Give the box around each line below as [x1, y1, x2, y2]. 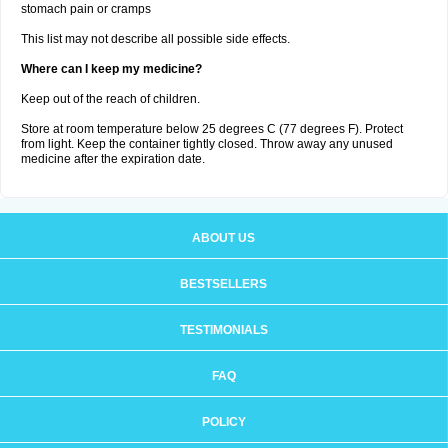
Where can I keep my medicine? [21, 62, 202, 76]
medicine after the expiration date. [21, 152, 205, 166]
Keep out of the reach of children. [21, 92, 200, 106]
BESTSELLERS [180, 277, 267, 291]
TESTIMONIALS [179, 323, 268, 337]
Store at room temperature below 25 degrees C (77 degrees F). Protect [21, 122, 403, 136]
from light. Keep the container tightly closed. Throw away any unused [21, 137, 393, 151]
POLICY [201, 415, 246, 429]
